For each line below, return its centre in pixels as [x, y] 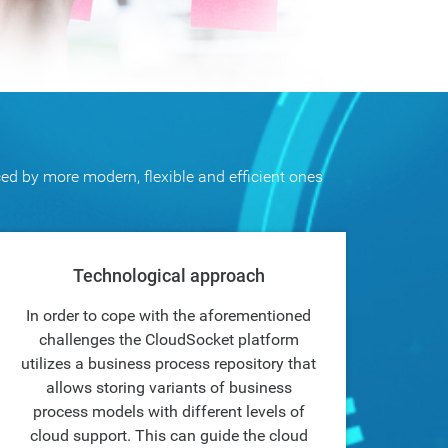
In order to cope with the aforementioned [168, 315]
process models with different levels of [168, 411]
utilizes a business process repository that [168, 363]
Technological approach [168, 275]
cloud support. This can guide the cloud [168, 435]
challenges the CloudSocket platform [168, 339]
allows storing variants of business [168, 387]
